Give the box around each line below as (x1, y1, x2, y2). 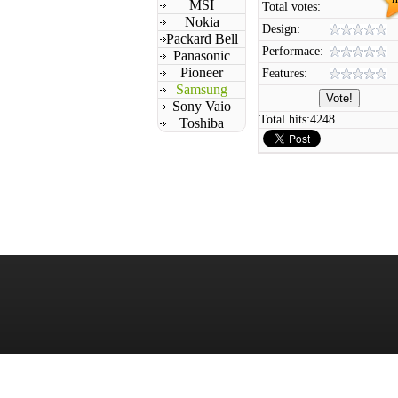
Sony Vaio (172, 99, 231, 114)
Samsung (176, 82, 227, 97)
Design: (262, 22, 300, 36)
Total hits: (259, 113, 310, 126)
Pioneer (180, 65, 223, 80)
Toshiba (179, 115, 224, 131)
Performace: (262, 44, 323, 58)
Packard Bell (165, 31, 238, 46)
